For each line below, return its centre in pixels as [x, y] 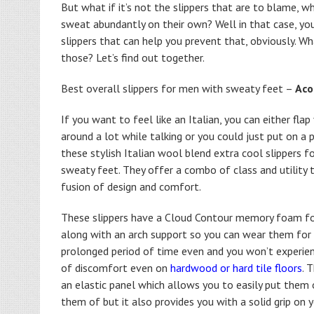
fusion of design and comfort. [131, 186]
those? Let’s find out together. [133, 57]
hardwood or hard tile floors [236, 268]
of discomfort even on [116, 268]
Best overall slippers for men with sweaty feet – [178, 88]
